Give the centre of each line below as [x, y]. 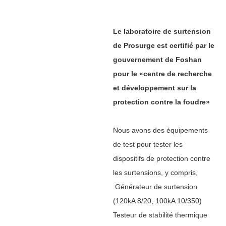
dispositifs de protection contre [162, 158]
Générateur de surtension [155, 186]
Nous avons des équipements [160, 130]
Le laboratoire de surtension [162, 31]
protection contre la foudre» [161, 102]
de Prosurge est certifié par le [164, 45]
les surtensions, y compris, [155, 172]
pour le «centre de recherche [162, 73]
